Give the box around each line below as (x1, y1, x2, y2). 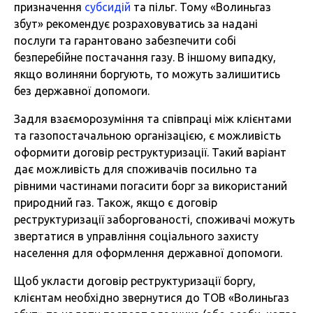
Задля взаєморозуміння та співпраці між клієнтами (14, 112, 291, 126)
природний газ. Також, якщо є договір (14, 196, 217, 210)
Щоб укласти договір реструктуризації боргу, (14, 275, 256, 288)
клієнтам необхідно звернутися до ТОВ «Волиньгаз (14, 291, 289, 305)
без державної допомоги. (14, 85, 150, 98)
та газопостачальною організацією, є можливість (14, 129, 281, 143)
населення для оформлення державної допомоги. (14, 247, 282, 260)
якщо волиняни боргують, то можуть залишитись (14, 68, 280, 81)
